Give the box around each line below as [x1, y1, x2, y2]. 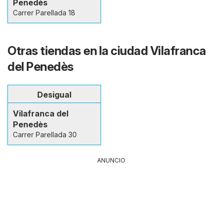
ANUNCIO [97, 156, 125, 164]
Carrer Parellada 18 [13, 8, 75, 17]
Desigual [37, 89, 71, 100]
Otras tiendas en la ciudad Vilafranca [7, 43, 206, 58]
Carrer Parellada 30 [13, 130, 77, 139]
